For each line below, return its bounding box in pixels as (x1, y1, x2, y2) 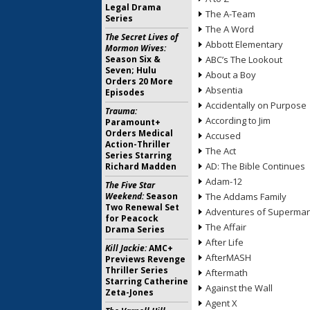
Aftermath (206, 266, 248, 279)
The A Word (206, 23, 254, 35)
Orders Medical (105, 127, 173, 139)
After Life (206, 236, 244, 248)
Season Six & (105, 53, 161, 65)
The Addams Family (206, 190, 286, 203)
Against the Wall (206, 282, 273, 294)
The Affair (206, 221, 246, 233)
